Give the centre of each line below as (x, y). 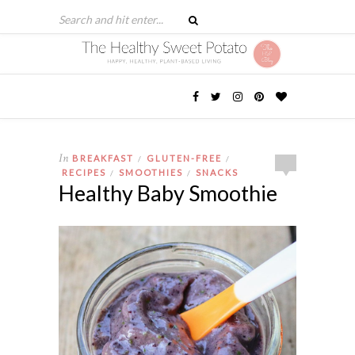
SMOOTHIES (151, 172)
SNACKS (217, 172)
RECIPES (84, 172)
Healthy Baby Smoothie (168, 193)
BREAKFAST (103, 158)
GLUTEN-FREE (184, 158)
